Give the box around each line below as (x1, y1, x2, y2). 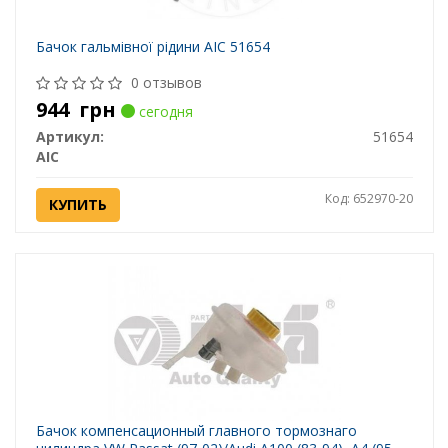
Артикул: (35, 127, 104, 147)
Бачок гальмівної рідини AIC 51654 (35, 37, 270, 57)
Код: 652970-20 (324, 190, 413, 208)
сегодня (134, 102, 193, 122)
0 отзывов (130, 73, 202, 93)
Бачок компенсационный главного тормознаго (35, 421, 357, 441)
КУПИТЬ (48, 195, 107, 215)
